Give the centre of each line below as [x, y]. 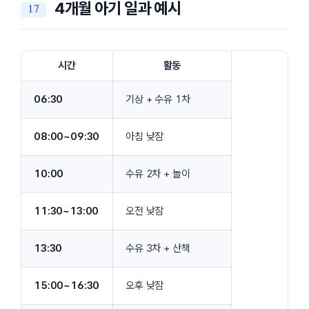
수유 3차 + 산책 [158, 248]
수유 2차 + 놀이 [158, 173]
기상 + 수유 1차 [158, 99]
